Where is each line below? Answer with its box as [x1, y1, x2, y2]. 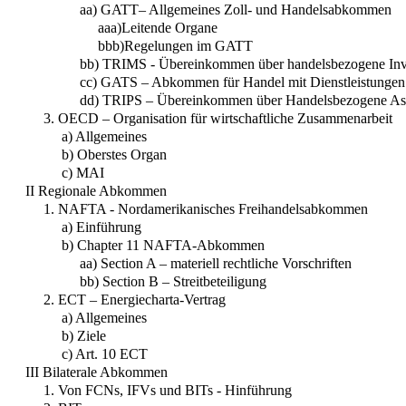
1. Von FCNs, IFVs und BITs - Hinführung [43, 382, 292, 399]
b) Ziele [62, 328, 106, 344]
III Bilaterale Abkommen [25, 364, 168, 381]
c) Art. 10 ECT [62, 346, 148, 362]
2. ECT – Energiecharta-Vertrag [43, 292, 226, 308]
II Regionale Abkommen [25, 183, 167, 199]
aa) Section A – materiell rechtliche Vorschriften [80, 256, 352, 272]
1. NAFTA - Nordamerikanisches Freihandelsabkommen [43, 201, 368, 217]
